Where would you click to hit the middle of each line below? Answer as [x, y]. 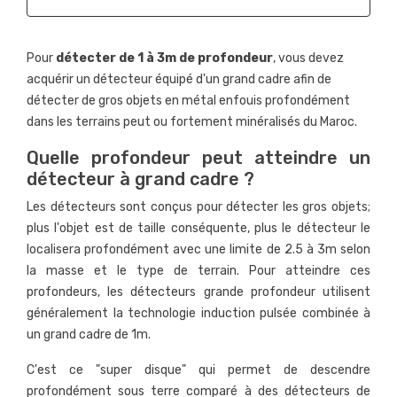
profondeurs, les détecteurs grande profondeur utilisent [198, 292]
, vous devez [308, 58]
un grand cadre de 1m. [89, 335]
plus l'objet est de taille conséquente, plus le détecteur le [198, 229]
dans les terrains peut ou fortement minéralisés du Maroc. [192, 122]
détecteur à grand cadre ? [140, 179]
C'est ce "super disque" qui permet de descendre [198, 370]
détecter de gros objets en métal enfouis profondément [188, 101]
